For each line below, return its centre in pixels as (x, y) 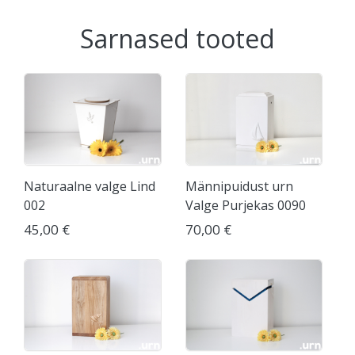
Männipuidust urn (239, 186)
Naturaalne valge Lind (90, 186)
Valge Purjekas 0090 (245, 205)
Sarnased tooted (177, 39)
